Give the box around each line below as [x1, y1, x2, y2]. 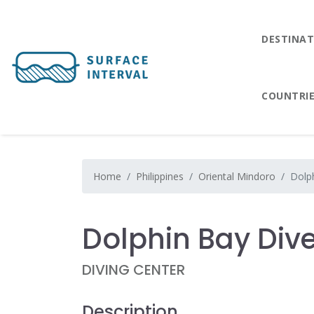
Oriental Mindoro [198, 170, 275, 183]
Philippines [136, 170, 184, 183]
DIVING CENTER [82, 260, 185, 280]
